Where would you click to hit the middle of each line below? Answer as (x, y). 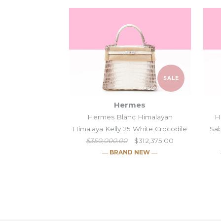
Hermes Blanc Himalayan (130, 117)
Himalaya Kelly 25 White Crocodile (130, 129)
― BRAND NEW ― (130, 152)
